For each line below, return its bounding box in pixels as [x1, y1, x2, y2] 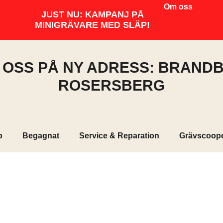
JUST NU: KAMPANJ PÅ [41, 9, 144, 19]
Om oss [163, 2, 193, 11]
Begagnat [22, 131, 59, 140]
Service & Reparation [79, 131, 159, 140]
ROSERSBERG [58, 77, 165, 94]
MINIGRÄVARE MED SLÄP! [35, 20, 150, 30]
